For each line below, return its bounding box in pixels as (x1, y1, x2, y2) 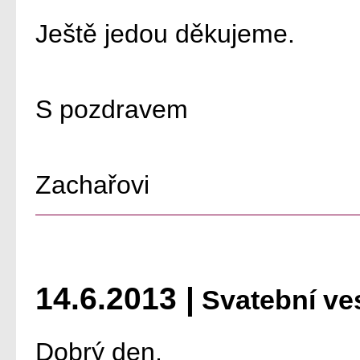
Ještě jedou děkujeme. (35, 19, 295, 48)
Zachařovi (35, 170, 149, 199)
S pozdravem (35, 95, 188, 124)
